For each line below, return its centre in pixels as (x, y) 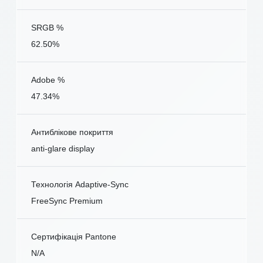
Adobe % (48, 80)
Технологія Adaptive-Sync (80, 184)
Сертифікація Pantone (74, 236)
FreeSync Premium (67, 200)
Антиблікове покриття (72, 132)
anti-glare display (63, 148)
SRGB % (47, 27)
